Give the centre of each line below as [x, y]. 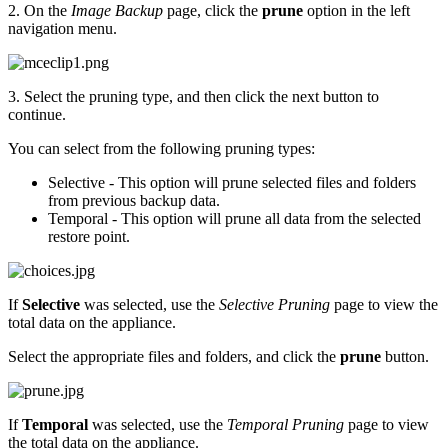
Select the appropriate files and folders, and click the [172, 356]
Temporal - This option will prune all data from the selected [234, 218]
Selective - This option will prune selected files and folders [232, 182]
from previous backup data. [134, 200]
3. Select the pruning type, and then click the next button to [193, 96]
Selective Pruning [276, 304]
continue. [37, 114]
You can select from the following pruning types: [161, 148]
